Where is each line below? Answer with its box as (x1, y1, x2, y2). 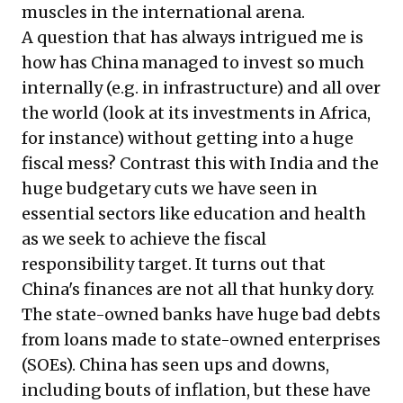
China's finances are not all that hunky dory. (22, 278, 374, 300)
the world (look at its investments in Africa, (22, 102, 371, 123)
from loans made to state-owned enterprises (22, 328, 381, 350)
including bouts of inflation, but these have (22, 379, 371, 400)
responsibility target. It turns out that (22, 253, 326, 274)
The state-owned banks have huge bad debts (22, 303, 381, 325)
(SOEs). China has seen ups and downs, (22, 354, 329, 375)
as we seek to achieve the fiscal (22, 228, 266, 249)
